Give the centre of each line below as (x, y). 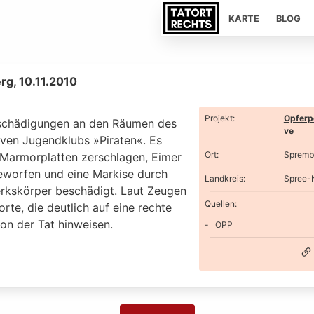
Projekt (218, 118)
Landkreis (224, 178)
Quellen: (220, 203)
